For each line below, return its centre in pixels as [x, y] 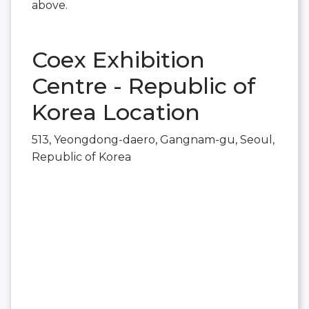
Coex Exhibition [118, 60]
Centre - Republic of [143, 86]
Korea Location [116, 112]
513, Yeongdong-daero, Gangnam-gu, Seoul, [153, 140]
